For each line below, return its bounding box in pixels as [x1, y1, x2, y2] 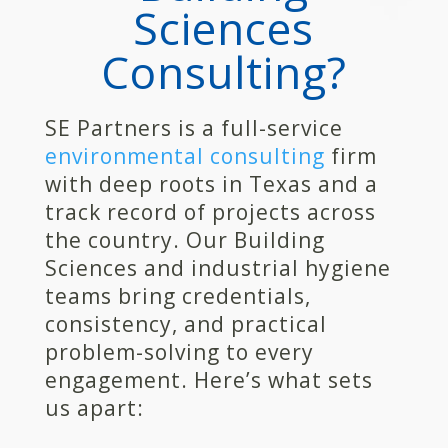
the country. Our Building [44, 225, 325, 254]
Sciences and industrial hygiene [44, 253, 391, 282]
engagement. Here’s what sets [44, 365, 373, 394]
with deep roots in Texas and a [44, 169, 378, 198]
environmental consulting [44, 141, 325, 170]
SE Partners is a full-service [44, 113, 343, 142]
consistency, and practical [44, 309, 327, 338]
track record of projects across [44, 197, 376, 226]
